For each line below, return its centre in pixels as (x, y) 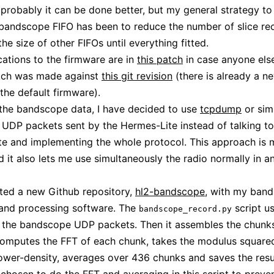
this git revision (137, 76)
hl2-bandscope (170, 192)
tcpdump (221, 109)
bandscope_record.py (185, 209)
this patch (160, 60)
